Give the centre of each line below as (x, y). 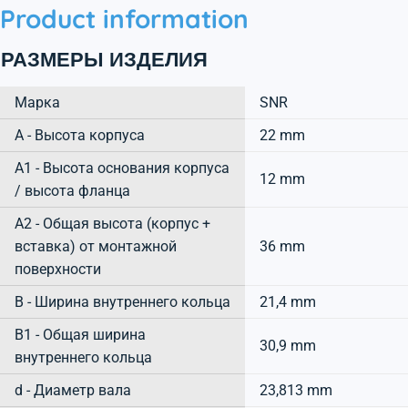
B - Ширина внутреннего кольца (122, 301)
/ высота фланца (72, 190)
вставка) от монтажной (96, 246)
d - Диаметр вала (73, 390)
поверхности (58, 269)
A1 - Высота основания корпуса (122, 168)
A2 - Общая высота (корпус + (112, 223)
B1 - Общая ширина (80, 334)
